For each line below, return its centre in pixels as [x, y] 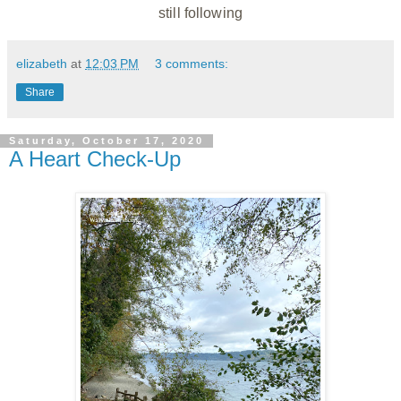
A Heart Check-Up [95, 158]
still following [200, 13]
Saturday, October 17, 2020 [107, 141]
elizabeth [42, 63]
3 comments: [192, 63]
